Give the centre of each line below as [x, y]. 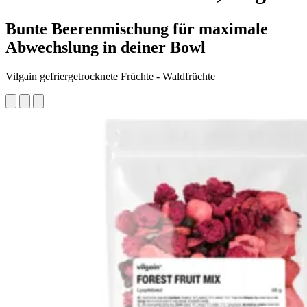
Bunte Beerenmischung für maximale [137, 28]
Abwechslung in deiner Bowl [106, 47]
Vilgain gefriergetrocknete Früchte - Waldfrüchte [110, 76]
